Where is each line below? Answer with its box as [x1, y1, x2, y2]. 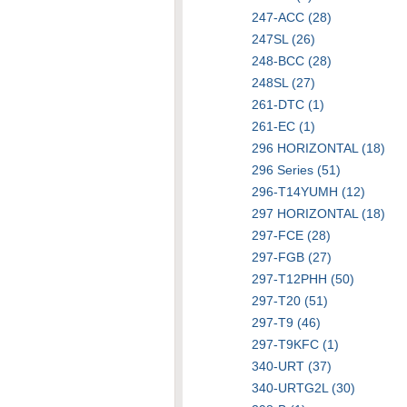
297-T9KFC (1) [252, 337, 339, 352]
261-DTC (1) [252, 97, 324, 112]
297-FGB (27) [252, 250, 332, 264]
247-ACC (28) [252, 10, 332, 25]
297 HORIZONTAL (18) [252, 206, 385, 221]
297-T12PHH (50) [252, 272, 354, 286]
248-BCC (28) [252, 54, 332, 68]
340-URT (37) [252, 359, 332, 373]
